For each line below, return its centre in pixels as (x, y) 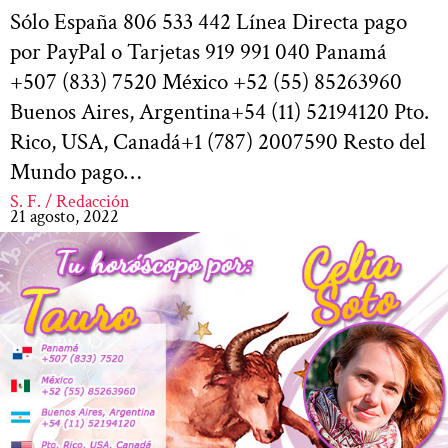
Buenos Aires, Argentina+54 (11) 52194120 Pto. (219, 111)
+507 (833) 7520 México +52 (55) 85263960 (206, 81)
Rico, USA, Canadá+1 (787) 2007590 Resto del (218, 141)
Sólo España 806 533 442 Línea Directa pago (208, 21)
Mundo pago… (75, 171)
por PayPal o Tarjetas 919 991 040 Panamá (198, 51)
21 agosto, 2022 (64, 216)
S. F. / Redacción (70, 201)
